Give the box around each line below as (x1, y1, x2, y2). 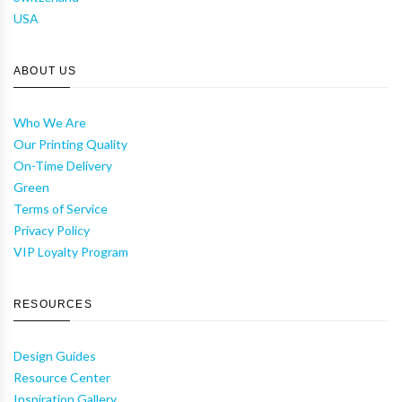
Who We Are (13, 115, 86, 131)
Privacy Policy (13, 223, 90, 239)
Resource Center (13, 370, 110, 386)
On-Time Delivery (13, 158, 112, 174)
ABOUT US (13, 65, 77, 78)
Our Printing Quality (13, 136, 127, 153)
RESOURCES (13, 298, 92, 311)
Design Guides (13, 348, 96, 364)
